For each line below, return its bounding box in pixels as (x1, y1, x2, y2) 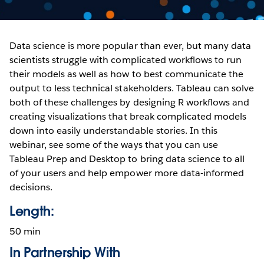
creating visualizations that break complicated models (9, 110, 247, 123)
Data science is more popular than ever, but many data (9, 39, 252, 52)
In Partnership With (9, 243, 120, 260)
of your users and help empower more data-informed (9, 166, 244, 179)
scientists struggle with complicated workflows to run (9, 53, 242, 66)
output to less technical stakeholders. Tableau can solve (9, 81, 255, 94)
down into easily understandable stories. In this (9, 124, 217, 137)
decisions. (9, 180, 53, 193)
